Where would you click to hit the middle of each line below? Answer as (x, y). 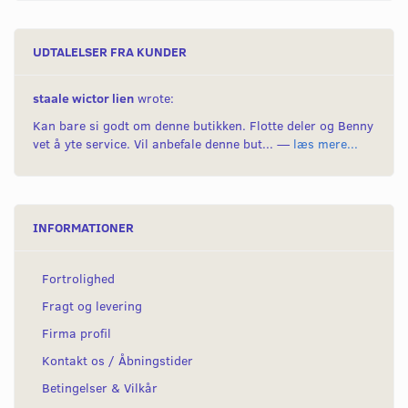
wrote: (154, 98)
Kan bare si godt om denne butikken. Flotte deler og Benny (203, 126)
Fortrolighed (78, 279)
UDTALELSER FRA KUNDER (110, 52)
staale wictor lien (83, 98)
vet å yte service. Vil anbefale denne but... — (163, 144)
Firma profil (76, 333)
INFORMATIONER (83, 228)
